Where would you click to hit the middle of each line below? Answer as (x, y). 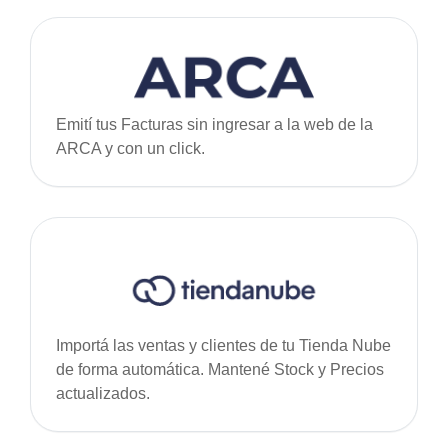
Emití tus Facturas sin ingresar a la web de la (214, 124)
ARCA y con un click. (130, 148)
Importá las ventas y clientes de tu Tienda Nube (223, 345)
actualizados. (103, 393)
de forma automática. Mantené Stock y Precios (220, 369)
